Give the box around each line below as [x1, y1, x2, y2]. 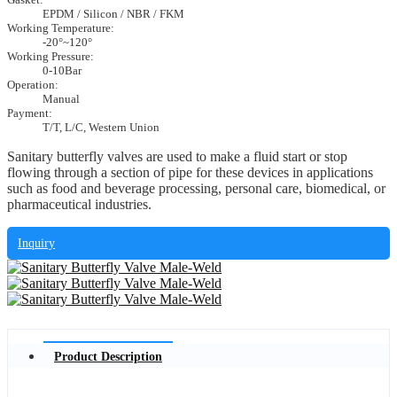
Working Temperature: [7, 21, 114, 35]
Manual [43, 92, 80, 106]
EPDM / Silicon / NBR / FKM [43, 7, 184, 21]
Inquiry [18, 236, 55, 250]
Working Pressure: [7, 50, 94, 64]
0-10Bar [43, 64, 82, 78]
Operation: [7, 78, 58, 92]
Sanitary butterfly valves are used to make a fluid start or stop [7, 149, 347, 165]
